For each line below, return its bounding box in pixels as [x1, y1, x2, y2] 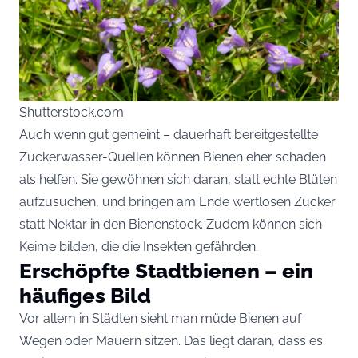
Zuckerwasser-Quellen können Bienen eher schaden [19, 149, 326, 165]
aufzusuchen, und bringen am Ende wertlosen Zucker [19, 193, 336, 209]
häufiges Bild [19, 282, 151, 308]
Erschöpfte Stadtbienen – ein [19, 257, 313, 283]
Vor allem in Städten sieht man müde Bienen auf [19, 310, 301, 326]
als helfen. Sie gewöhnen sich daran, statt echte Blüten [19, 171, 337, 187]
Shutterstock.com [19, 104, 124, 120]
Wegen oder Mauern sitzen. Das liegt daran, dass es [19, 332, 323, 348]
